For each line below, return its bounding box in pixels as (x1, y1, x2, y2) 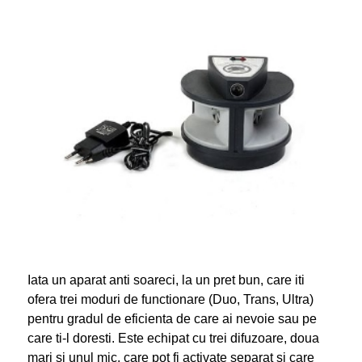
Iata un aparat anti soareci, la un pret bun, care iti (27, 272, 305, 287)
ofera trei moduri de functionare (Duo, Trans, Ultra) (27, 292, 314, 306)
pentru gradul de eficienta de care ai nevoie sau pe (27, 311, 317, 326)
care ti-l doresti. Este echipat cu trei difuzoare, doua (27, 330, 319, 345)
